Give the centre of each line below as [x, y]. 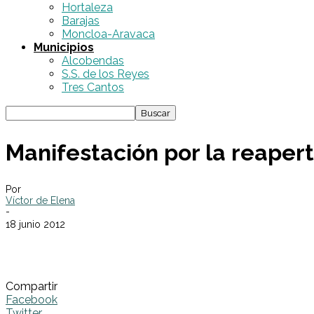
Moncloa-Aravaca [108, 34]
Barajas [81, 21]
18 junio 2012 [35, 225]
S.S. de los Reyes [105, 74]
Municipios [64, 47]
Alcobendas [93, 61]
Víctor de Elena [40, 201]
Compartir [32, 287]
